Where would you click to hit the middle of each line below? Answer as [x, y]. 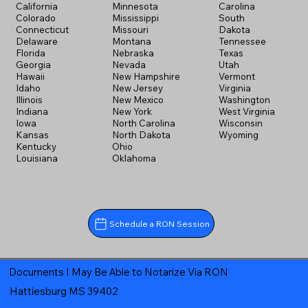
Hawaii [30, 77]
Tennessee [243, 42]
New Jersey [137, 88]
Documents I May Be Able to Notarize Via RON [118, 272]
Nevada [129, 65]
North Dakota [141, 135]
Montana [131, 42]
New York [132, 112]
